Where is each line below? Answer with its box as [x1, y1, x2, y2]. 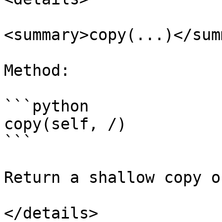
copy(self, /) [4, 115, 126, 133]
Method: [4, 61, 70, 79]
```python [4, 97, 89, 115]
